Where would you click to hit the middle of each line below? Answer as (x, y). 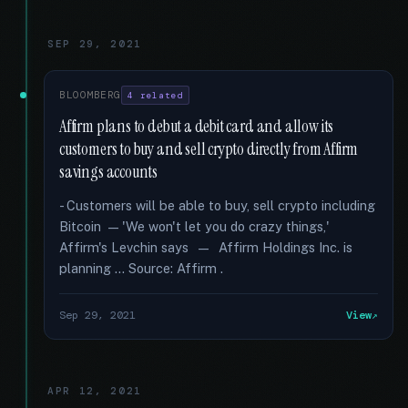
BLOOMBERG (91, 95)
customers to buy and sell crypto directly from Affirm (209, 149)
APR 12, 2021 (95, 391)
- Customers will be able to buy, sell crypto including (217, 205)
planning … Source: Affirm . (141, 268)
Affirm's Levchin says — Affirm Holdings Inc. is (206, 247)
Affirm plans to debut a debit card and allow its (197, 127)
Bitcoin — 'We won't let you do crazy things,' (194, 226)
